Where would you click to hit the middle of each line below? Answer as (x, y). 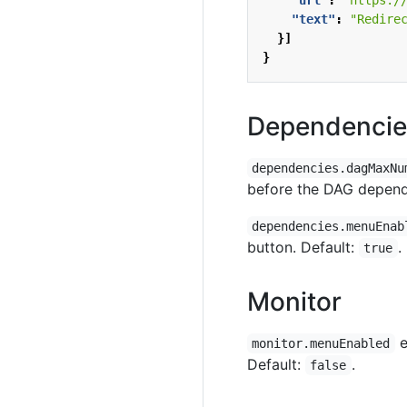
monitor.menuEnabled (321, 343)
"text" (313, 19)
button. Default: (303, 247)
